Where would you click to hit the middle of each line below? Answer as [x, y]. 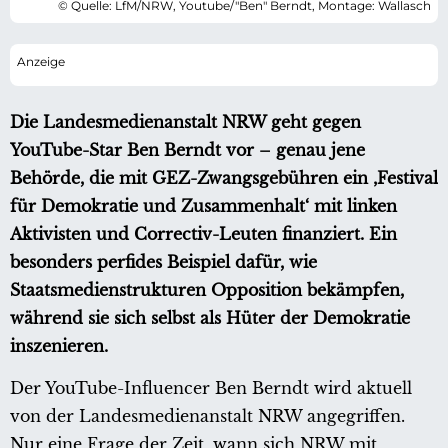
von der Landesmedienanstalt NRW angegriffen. [207, 416]
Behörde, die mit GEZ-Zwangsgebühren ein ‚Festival [224, 178]
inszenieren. [59, 346]
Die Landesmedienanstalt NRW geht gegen [185, 122]
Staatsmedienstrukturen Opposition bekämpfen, [207, 290]
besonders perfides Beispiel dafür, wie [163, 262]
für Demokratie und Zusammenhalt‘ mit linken [203, 206]
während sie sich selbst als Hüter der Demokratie [210, 318]
